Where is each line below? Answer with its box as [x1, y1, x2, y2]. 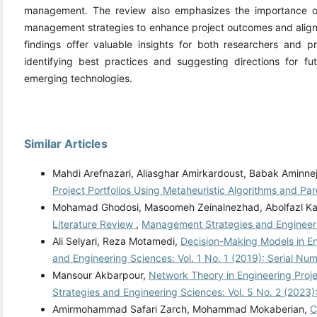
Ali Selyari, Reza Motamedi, [52, 235, 180, 248]
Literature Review [52, 218, 136, 231]
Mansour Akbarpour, [52, 269, 149, 282]
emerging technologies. [24, 72, 132, 85]
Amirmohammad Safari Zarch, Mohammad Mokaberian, [52, 303, 310, 316]
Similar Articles [24, 137, 108, 151]
